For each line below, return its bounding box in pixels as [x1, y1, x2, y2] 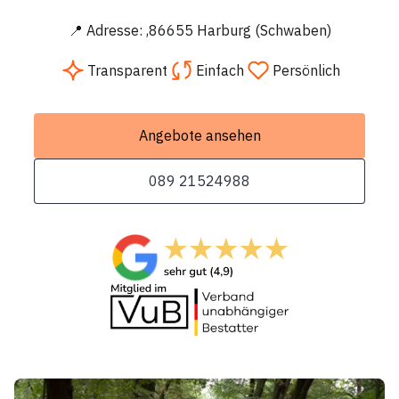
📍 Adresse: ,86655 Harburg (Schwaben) [68, 21, 331, 40]
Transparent [87, 61, 167, 79]
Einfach [196, 61, 244, 79]
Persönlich [273, 61, 340, 79]
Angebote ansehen [138, 126, 261, 145]
